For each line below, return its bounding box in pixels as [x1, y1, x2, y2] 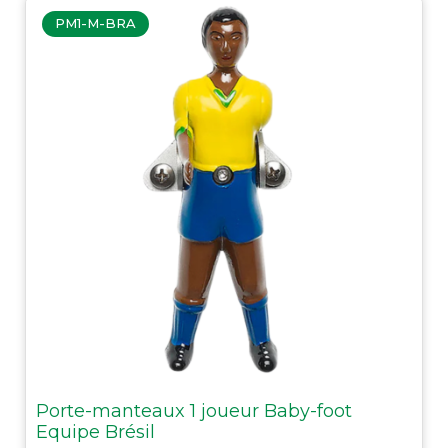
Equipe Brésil [36, 421, 155, 443]
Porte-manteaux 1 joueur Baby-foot [36, 400, 352, 422]
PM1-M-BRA [54, 15, 136, 32]
